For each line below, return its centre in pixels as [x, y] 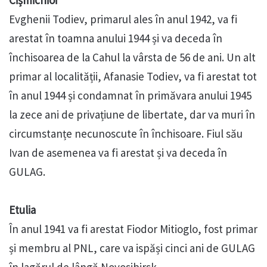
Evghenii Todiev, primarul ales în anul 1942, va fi [123, 19]
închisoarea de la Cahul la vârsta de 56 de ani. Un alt [132, 58]
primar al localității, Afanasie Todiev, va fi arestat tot [133, 77]
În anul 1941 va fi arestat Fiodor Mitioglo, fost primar [133, 229]
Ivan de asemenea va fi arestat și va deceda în [118, 153]
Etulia [22, 210]
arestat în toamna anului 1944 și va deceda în [116, 38]
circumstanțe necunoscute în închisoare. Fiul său [126, 134]
